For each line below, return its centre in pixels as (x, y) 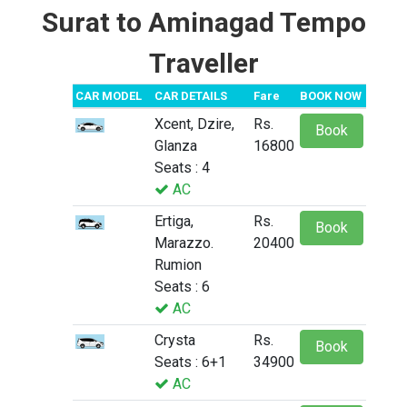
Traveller (203, 64)
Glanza (176, 146)
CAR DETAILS (191, 96)
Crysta (175, 341)
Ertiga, (174, 222)
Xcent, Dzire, (194, 124)
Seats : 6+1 (190, 362)
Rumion (178, 265)
